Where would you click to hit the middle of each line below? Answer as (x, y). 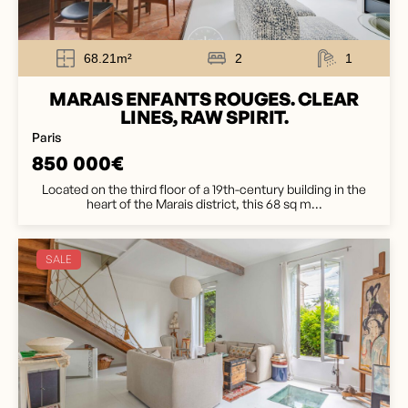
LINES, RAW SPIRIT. (204, 117)
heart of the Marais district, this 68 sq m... (204, 204)
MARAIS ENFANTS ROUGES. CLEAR (204, 99)
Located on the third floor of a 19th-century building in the (204, 189)
